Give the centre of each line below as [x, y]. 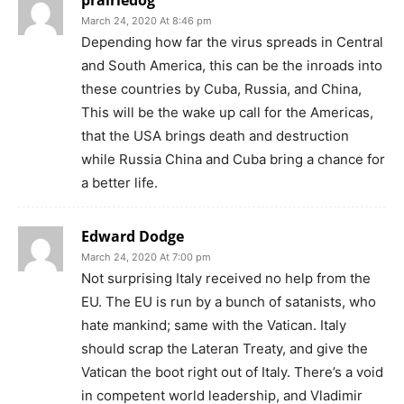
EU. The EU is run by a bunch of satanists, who [229, 301]
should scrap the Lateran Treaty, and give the [225, 348]
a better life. [119, 182]
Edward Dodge [133, 236]
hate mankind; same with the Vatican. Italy [214, 325]
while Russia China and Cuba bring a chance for [233, 159]
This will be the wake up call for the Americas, [227, 112]
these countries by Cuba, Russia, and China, [221, 88]
